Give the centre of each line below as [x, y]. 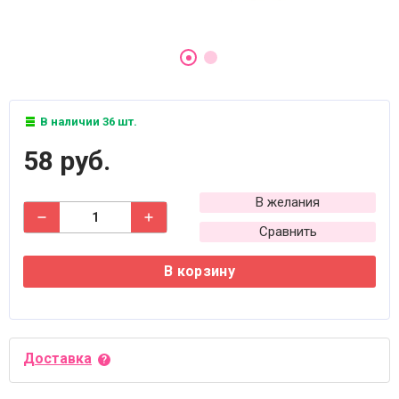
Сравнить [288, 232]
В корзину [199, 271]
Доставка [57, 358]
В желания [288, 202]
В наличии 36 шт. [87, 122]
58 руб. [67, 161]
